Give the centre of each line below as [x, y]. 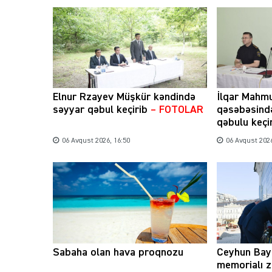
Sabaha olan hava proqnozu [118, 252]
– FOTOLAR [175, 110]
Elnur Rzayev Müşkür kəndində [124, 97]
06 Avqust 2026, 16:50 [96, 141]
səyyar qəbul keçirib [100, 110]
